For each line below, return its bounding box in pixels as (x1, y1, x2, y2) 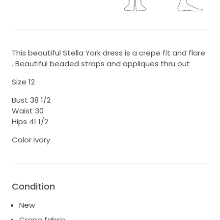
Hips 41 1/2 (12, 116, 48, 127)
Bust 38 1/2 (12, 95, 51, 106)
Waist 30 (12, 106, 44, 116)
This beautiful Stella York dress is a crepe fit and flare (12, 48, 205, 58)
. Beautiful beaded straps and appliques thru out (12, 58, 190, 69)
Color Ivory (12, 135, 50, 145)
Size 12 (12, 77, 35, 87)
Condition (12, 180, 55, 193)
